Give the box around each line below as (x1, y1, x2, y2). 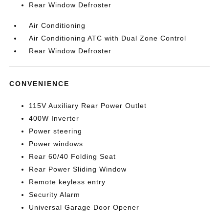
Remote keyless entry (29, 178, 106, 186)
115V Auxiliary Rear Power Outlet (29, 102, 147, 109)
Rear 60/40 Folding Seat (29, 153, 116, 160)
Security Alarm (29, 191, 81, 198)
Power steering (29, 127, 83, 135)
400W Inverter (29, 114, 80, 122)
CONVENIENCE (9, 80, 70, 88)
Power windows (29, 140, 84, 148)
